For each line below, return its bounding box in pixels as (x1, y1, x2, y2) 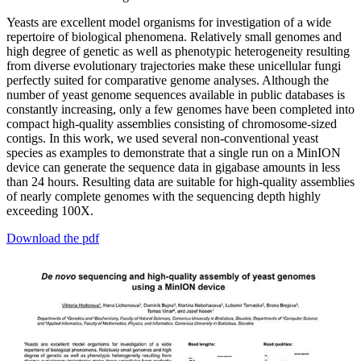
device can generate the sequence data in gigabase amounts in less (6, 160, 340, 175)
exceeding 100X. (6, 204, 93, 218)
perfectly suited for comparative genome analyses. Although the (6, 73, 329, 88)
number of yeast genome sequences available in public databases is (6, 88, 345, 102)
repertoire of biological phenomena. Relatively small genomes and (6, 30, 342, 44)
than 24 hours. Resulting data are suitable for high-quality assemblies (6, 175, 355, 189)
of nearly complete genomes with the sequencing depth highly (6, 189, 321, 204)
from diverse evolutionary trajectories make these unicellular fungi (6, 59, 341, 73)
